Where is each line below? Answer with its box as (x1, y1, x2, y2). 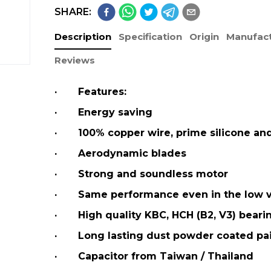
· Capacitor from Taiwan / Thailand (54, 250, 253, 262)
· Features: (54, 86, 126, 97)
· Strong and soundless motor (54, 168, 228, 180)
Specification (118, 31, 182, 42)
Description (54, 31, 111, 42)
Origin (189, 31, 219, 42)
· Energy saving (54, 106, 152, 118)
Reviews (54, 54, 95, 66)
